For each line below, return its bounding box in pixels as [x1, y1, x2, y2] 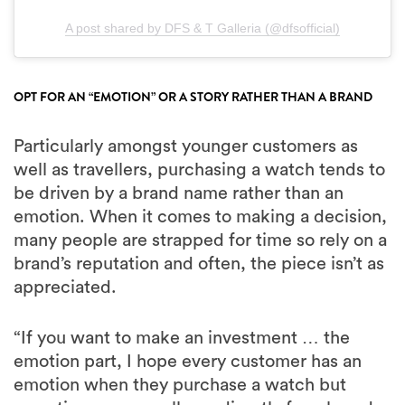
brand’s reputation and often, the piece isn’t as [14, 254, 384, 273]
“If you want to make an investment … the [14, 328, 350, 347]
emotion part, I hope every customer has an [14, 352, 362, 371]
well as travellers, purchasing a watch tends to [14, 160, 385, 179]
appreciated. [14, 278, 117, 297]
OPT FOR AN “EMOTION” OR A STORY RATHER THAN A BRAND [14, 87, 372, 106]
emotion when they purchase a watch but [14, 375, 346, 394]
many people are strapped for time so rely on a [14, 231, 387, 250]
